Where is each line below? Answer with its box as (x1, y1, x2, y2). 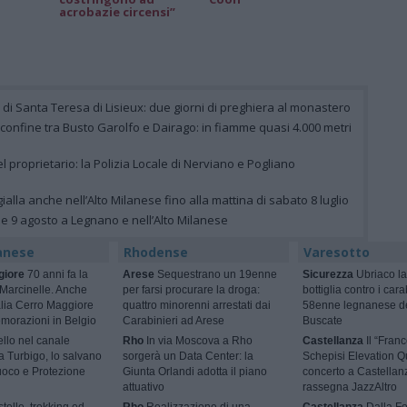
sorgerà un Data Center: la (123, 350, 254, 363)
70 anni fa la (24, 268, 88, 282)
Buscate (302, 314, 342, 328)
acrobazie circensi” (59, 4, 175, 21)
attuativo (123, 381, 165, 394)
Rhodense (124, 243, 189, 262)
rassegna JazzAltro (302, 381, 397, 394)
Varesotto (303, 243, 370, 262)
